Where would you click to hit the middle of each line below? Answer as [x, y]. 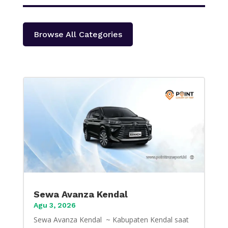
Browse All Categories [78, 34]
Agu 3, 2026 [54, 205]
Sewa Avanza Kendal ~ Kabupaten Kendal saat [111, 219]
